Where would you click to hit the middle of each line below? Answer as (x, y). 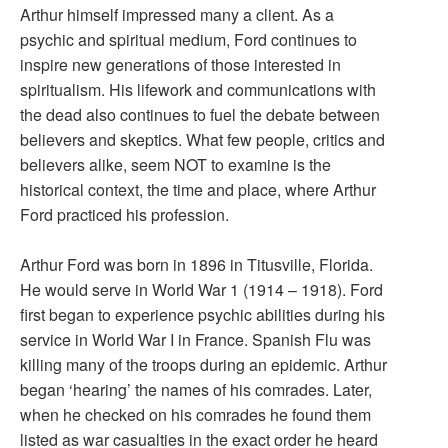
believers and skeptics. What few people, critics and (202, 139)
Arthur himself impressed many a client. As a (177, 14)
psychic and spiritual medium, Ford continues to (188, 39)
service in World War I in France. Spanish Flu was (195, 339)
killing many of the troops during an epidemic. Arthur (203, 364)
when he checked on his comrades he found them (195, 414)
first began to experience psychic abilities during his (202, 314)
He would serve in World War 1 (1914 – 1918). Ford (201, 289)
